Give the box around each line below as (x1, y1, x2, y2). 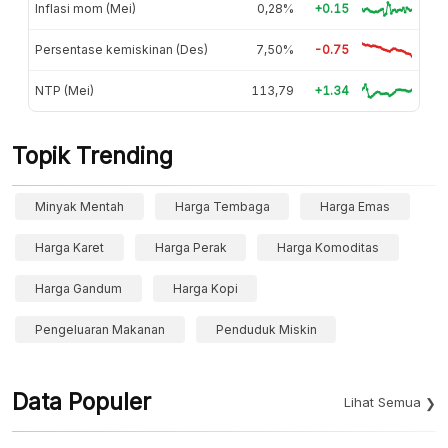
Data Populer (12, 387, 151, 416)
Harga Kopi (172, 280, 238, 296)
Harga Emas (320, 198, 391, 214)
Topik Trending (12, 141, 173, 170)
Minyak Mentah (35, 198, 124, 214)
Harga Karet (35, 239, 104, 255)
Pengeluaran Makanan (35, 321, 165, 337)
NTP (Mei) (35, 82, 94, 98)
